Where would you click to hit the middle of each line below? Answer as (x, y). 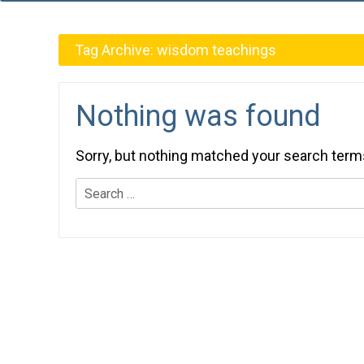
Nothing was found (198, 116)
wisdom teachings (217, 50)
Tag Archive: (116, 50)
